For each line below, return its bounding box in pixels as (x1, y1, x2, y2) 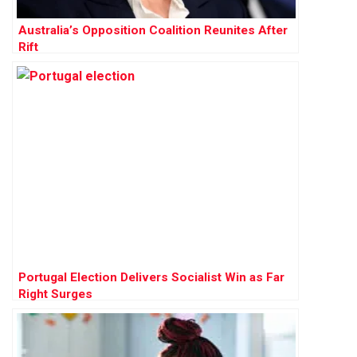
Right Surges (18, 287, 92, 302)
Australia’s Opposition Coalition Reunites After (18, 23, 288, 38)
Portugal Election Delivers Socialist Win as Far (18, 270, 284, 285)
